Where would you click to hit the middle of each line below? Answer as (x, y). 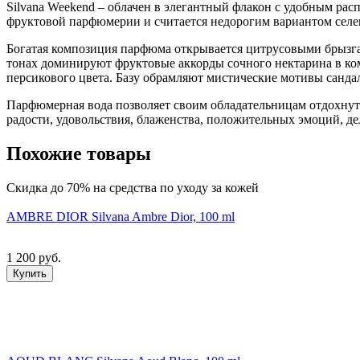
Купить (30, 273)
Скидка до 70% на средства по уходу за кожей (133, 187)
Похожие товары (79, 153)
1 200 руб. (34, 257)
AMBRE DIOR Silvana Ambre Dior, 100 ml (121, 216)
